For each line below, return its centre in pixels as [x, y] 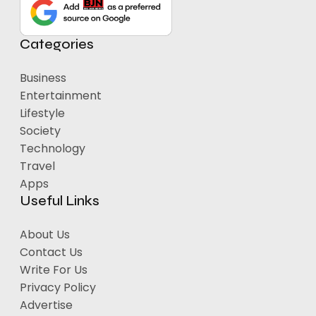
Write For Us [54, 270]
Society [40, 130]
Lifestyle [42, 113]
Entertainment [61, 95]
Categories [57, 44]
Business [43, 78]
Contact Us [51, 253]
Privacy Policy [58, 288]
